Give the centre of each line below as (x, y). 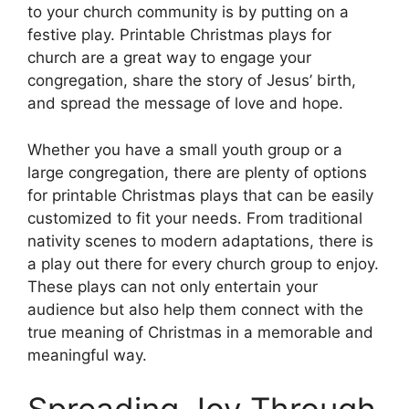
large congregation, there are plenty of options (197, 172)
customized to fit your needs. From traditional (195, 218)
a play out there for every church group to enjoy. (203, 263)
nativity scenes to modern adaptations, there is (200, 241)
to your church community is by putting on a (188, 12)
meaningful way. (87, 355)
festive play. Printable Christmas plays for (179, 35)
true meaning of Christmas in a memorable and (200, 332)
